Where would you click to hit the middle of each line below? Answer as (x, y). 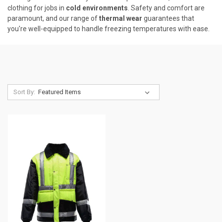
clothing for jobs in (37, 8)
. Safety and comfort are (166, 8)
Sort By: (24, 92)
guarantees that (168, 18)
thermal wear (121, 18)
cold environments (97, 8)
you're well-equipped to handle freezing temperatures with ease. (109, 28)
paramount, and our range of (53, 18)
